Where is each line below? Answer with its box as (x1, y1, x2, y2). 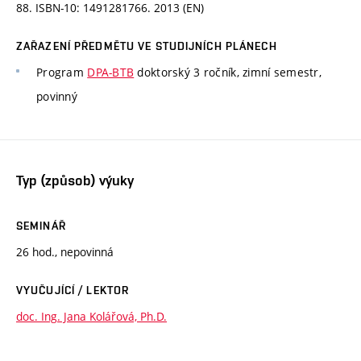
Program (36, 64, 88, 81)
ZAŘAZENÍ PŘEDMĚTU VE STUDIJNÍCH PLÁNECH (16, 39, 277, 53)
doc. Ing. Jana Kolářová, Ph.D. (16, 308, 167, 324)
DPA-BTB (87, 64, 135, 81)
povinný (36, 89, 77, 105)
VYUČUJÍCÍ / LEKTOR (16, 283, 130, 297)
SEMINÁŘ (16, 218, 66, 232)
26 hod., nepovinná (16, 243, 114, 259)
